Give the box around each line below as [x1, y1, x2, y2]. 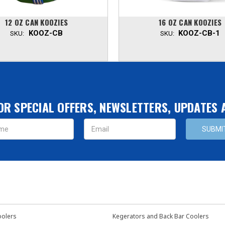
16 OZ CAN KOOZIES [158, 16, 222, 28]
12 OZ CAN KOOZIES [5, 16, 68, 28]
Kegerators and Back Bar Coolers [113, 211, 209, 220]
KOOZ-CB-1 [178, 28, 220, 38]
